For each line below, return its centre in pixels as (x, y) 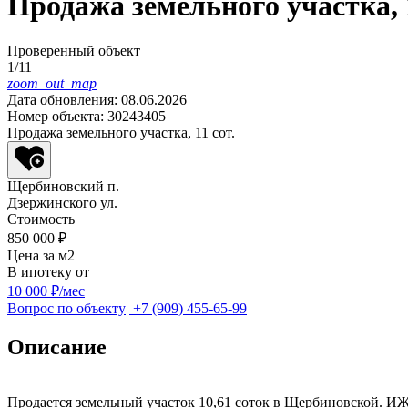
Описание (57, 347)
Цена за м (37, 255)
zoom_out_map (52, 83)
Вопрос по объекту (66, 308)
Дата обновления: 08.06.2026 (97, 99)
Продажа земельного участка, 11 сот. (121, 132)
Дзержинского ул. (62, 202)
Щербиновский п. (63, 186)
